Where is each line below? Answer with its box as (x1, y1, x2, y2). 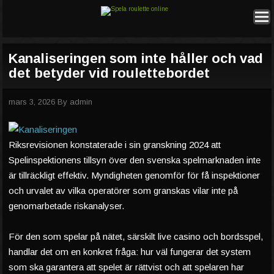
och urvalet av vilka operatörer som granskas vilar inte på (9, 185, 238, 196)
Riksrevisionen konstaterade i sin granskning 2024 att (9, 139, 221, 150)
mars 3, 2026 (9, 97, 55, 106)
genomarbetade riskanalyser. (9, 201, 124, 211)
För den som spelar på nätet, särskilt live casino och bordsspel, (9, 231, 263, 242)
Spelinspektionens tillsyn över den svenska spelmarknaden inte (9, 155, 261, 165)
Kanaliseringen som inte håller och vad (9, 51, 263, 66)
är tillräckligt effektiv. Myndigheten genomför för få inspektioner (9, 170, 260, 180)
